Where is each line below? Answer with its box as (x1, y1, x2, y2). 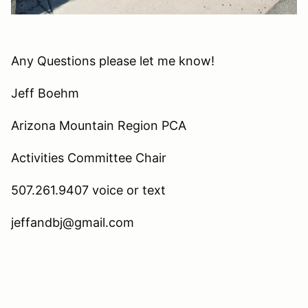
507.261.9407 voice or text (11, 183, 166, 198)
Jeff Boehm (11, 86, 79, 101)
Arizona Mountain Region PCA (11, 118, 186, 133)
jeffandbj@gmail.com (11, 215, 134, 230)
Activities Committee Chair (11, 151, 166, 166)
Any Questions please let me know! (11, 54, 214, 69)
